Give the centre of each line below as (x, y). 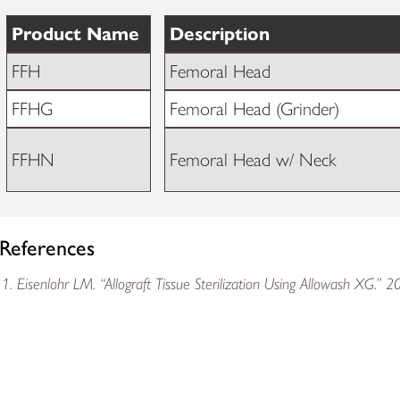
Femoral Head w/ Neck (253, 160)
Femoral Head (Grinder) (254, 109)
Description (219, 34)
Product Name (75, 34)
